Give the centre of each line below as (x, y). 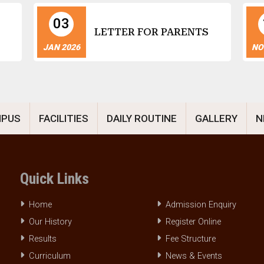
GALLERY (216, 118)
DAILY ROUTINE (142, 118)
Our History (51, 222)
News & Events (194, 256)
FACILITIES (64, 118)
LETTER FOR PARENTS (151, 32)
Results (43, 239)
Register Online (193, 222)
